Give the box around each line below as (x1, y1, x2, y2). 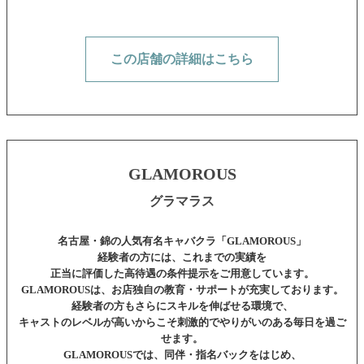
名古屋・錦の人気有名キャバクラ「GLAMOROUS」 (58, 235, 306, 248)
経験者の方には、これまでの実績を (97, 251, 266, 264)
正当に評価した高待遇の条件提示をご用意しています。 (50, 267, 314, 280)
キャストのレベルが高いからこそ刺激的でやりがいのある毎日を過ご (18, 316, 346, 329)
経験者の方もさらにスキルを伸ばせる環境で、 (71, 300, 293, 313)
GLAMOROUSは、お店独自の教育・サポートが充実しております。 (20, 284, 344, 297)
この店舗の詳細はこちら (110, 52, 253, 67)
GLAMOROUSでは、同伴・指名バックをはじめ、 (63, 349, 301, 362)
